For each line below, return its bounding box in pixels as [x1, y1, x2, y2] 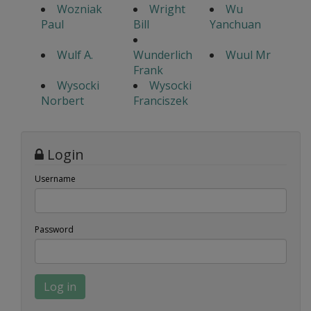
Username [35, 173, 76, 185]
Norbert [40, 93, 84, 109]
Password [35, 224, 74, 236]
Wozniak [56, 1, 102, 17]
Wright [149, 1, 185, 17]
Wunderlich [133, 47, 192, 63]
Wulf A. [56, 47, 93, 63]
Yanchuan [209, 17, 261, 33]
